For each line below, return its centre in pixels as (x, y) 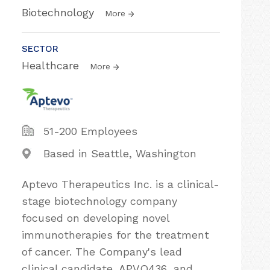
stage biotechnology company (99, 201)
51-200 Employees (90, 131)
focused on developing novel (96, 218)
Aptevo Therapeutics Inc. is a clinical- (121, 184)
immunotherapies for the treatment (115, 235)
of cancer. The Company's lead (102, 252)
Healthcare (52, 65)
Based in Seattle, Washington (120, 153)
